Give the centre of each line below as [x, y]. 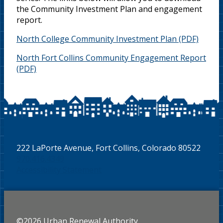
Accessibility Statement [59, 170]
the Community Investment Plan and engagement [109, 9]
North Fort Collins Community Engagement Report [111, 58]
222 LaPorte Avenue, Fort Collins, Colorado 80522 [109, 148]
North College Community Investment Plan [97, 39]
